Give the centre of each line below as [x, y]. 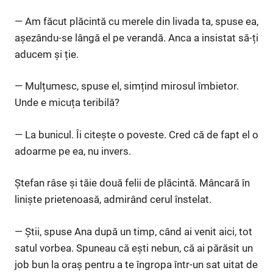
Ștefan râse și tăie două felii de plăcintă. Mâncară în [132, 183]
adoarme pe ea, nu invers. [73, 151]
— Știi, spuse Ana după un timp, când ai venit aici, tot [133, 231]
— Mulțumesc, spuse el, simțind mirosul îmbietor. [127, 86]
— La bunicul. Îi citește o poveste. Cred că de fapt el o [136, 134]
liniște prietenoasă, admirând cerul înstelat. [113, 200]
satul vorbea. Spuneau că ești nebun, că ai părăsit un [134, 248]
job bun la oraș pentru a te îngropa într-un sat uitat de [136, 264]
